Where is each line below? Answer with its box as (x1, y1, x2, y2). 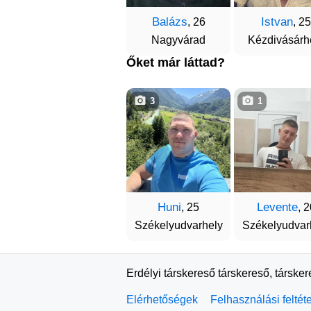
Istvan (261, 15, 293, 28)
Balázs (151, 15, 187, 28)
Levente (256, 201, 298, 214)
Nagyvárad (151, 34, 205, 46)
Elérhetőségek (126, 294, 198, 305)
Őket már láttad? (126, 56, 225, 69)
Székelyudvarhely (134, 219, 223, 231)
